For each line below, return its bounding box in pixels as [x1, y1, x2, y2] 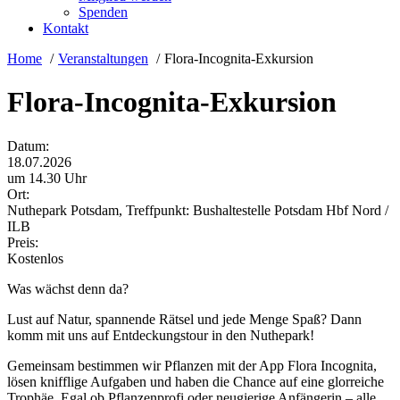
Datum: [7, 137, 49, 154]
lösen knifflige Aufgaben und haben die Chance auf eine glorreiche [7, 373, 384, 389]
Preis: [7, 234, 38, 250]
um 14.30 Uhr [7, 170, 87, 186]
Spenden [79, 4, 128, 21]
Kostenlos [7, 250, 63, 266]
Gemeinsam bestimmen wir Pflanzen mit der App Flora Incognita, [7, 357, 377, 373]
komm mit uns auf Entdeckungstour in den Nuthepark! [7, 327, 314, 343]
